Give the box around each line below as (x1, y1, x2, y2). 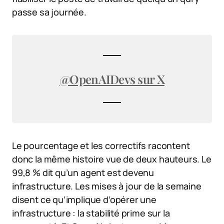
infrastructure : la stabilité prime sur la (12, 206, 170, 219)
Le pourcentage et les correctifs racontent (12, 139, 190, 151)
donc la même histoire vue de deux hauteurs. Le (12, 152, 211, 165)
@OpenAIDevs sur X (59, 70, 164, 87)
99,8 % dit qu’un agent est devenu (12, 166, 154, 178)
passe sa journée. (12, 5, 86, 18)
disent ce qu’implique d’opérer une (12, 193, 156, 205)
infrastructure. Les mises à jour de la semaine (12, 179, 201, 192)
